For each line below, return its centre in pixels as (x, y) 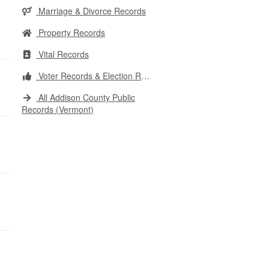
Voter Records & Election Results (89, 76)
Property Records (71, 32)
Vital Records (62, 54)
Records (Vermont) (58, 109)
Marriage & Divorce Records (91, 11)
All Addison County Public (86, 97)
